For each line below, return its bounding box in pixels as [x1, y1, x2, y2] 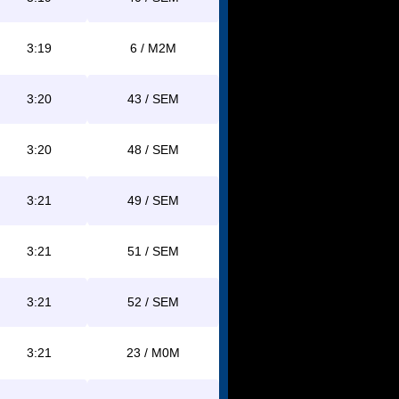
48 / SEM [127, 142, 179, 157]
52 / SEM [127, 295, 179, 309]
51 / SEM [127, 244, 179, 258]
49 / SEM [127, 193, 179, 208]
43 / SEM [127, 92, 179, 106]
